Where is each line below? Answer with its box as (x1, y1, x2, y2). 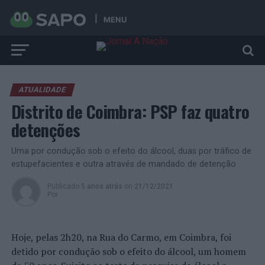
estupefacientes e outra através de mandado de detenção (11, 159, 236, 169)
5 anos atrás (80, 182, 122, 190)
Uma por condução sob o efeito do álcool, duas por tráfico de (11, 146, 251, 156)
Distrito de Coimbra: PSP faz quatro (11, 99, 250, 124)
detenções (11, 117, 80, 142)
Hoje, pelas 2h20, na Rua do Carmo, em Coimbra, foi (11, 231, 231, 244)
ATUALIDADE (17, 85, 67, 94)
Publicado (47, 182, 79, 190)
